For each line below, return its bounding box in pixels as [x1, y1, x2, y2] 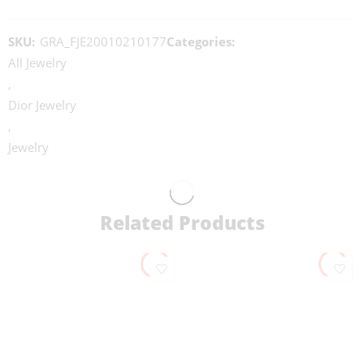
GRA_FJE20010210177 [40, 34, 167, 50]
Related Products [99, 210, 265, 236]
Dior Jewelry [8, 97, 76, 114]
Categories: [167, 34, 235, 50]
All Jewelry [8, 55, 67, 71]
